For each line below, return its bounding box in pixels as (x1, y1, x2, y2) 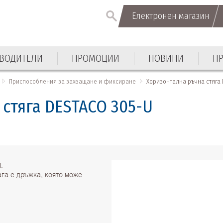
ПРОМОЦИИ (72, 52, 120, 64)
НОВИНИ (148, 52, 184, 64)
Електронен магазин (131, 10, 210, 21)
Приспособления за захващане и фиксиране (9, 77, 136, 85)
